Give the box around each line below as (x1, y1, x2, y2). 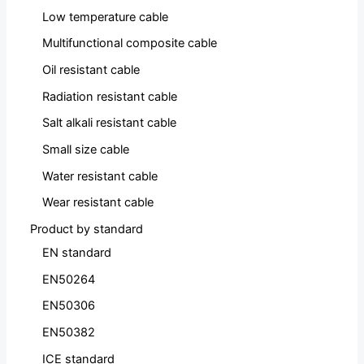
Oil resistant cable (42, 63, 141, 78)
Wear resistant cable (42, 195, 154, 210)
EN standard (42, 245, 112, 260)
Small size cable (42, 142, 130, 158)
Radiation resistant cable (42, 89, 178, 104)
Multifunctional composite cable (42, 36, 218, 51)
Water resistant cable (42, 168, 158, 184)
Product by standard (30, 221, 144, 236)
